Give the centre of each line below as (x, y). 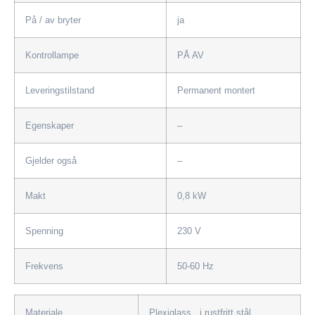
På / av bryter (53, 20)
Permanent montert (216, 90)
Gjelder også (51, 160)
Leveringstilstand (60, 90)
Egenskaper (50, 125)
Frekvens (44, 266)
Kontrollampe (52, 55)
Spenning (44, 231)
